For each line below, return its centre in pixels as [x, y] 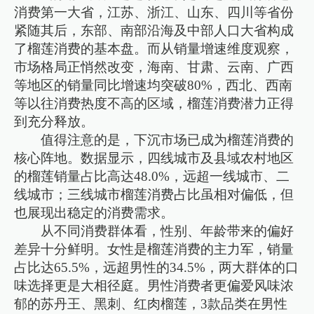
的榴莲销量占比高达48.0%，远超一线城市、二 [152, 176]
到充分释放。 [54, 121]
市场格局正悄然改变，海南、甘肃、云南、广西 [154, 67]
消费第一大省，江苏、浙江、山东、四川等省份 [154, 12]
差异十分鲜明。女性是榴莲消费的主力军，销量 [154, 249]
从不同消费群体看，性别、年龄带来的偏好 [168, 231]
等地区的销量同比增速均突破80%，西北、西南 [153, 85]
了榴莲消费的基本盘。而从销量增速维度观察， [154, 48]
